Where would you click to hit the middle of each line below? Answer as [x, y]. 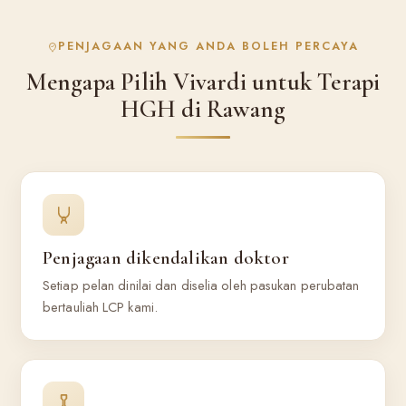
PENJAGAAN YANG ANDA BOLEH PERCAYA [209, 47]
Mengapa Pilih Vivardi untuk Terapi [203, 82]
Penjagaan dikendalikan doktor [166, 258]
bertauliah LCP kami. [100, 307]
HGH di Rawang [203, 109]
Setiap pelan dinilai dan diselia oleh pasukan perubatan [201, 285]
